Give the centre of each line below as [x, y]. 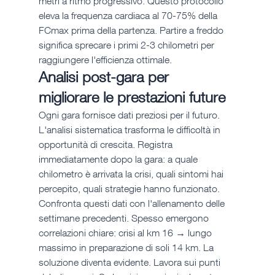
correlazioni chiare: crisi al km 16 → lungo [126, 233]
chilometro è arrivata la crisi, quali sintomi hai [132, 174]
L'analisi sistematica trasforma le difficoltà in [130, 130]
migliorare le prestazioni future [132, 97]
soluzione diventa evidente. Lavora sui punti [130, 262]
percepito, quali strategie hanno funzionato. [130, 189]
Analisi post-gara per [106, 77]
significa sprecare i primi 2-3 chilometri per [127, 45]
